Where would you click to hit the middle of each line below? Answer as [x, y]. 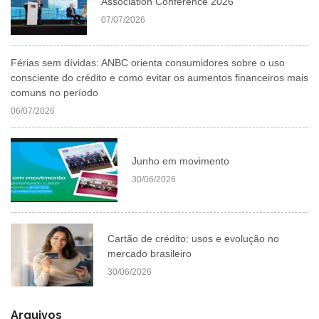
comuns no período [54, 92]
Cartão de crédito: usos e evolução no [194, 238]
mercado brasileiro [150, 253]
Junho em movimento [181, 161]
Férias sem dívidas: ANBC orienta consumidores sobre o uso [148, 62]
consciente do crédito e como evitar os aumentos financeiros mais [159, 77]
